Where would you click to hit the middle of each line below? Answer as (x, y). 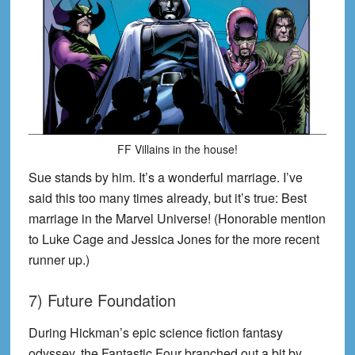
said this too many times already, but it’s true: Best (167, 198)
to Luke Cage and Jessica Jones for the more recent (174, 239)
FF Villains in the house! (177, 149)
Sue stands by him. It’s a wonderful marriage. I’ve (165, 177)
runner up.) (59, 260)
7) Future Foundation (102, 300)
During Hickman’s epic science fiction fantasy (155, 333)
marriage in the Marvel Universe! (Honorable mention (177, 219)
